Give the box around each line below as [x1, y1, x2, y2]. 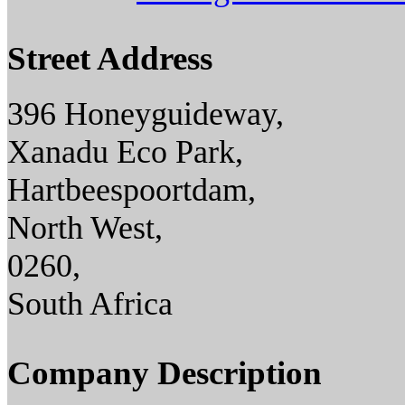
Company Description [7, 354, 322, 392]
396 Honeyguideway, [7, 96, 284, 133]
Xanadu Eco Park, [7, 134, 243, 171]
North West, [7, 210, 163, 247]
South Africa [7, 286, 173, 323]
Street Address [7, 40, 212, 78]
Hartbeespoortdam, [7, 172, 256, 209]
